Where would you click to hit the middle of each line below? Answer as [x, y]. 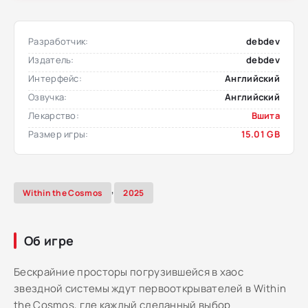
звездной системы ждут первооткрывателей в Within [150, 288]
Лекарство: [54, 115]
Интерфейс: [55, 78]
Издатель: [51, 60]
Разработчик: [58, 41]
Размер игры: [58, 134]
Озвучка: [48, 97]
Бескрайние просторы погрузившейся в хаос [129, 272]
